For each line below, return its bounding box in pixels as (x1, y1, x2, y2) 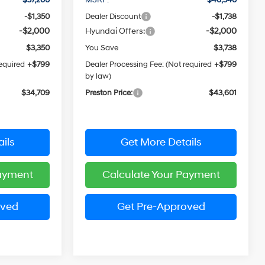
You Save (85, 43, 119, 53)
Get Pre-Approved (117, 199, 205, 214)
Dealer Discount (85, 11, 141, 21)
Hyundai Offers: (85, 25, 146, 36)
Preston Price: (85, 88, 133, 98)
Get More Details (120, 135, 202, 149)
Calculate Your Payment (102, 167, 220, 182)
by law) (85, 71, 112, 81)
